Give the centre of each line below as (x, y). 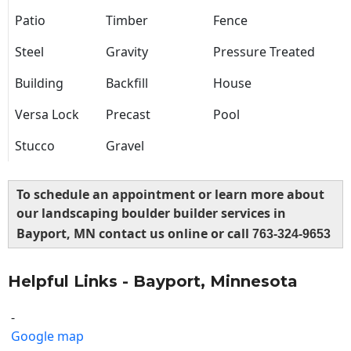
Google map (47, 337)
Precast (128, 115)
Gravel (125, 146)
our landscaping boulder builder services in (151, 213)
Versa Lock (47, 115)
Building (39, 83)
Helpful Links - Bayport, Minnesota (153, 282)
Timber (127, 21)
